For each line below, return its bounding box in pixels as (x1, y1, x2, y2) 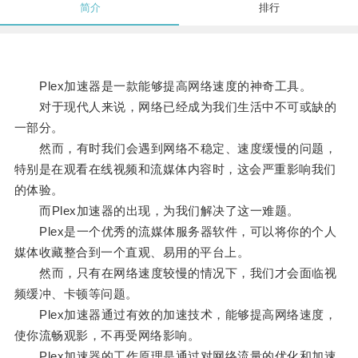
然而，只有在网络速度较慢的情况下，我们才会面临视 (14, 266, 337, 280)
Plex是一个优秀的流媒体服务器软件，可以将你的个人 (14, 225, 337, 239)
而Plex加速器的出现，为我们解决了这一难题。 (14, 204, 300, 218)
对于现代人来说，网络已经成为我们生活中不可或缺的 (14, 100, 337, 114)
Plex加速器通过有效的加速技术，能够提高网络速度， (14, 308, 337, 322)
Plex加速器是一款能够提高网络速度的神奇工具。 (14, 79, 312, 93)
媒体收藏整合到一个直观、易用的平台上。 (14, 245, 250, 260)
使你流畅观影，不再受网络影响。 (14, 328, 201, 343)
